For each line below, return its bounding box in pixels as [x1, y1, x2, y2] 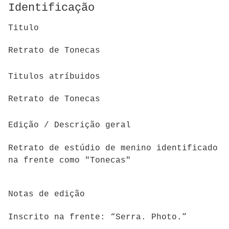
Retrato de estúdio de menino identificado [8, 143, 218, 153]
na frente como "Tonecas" [8, 155, 131, 165]
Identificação [8, 2, 95, 15]
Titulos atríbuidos [8, 72, 100, 81]
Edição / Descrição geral [8, 121, 131, 130]
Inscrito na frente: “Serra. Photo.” [8, 212, 187, 222]
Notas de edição [8, 190, 85, 199]
